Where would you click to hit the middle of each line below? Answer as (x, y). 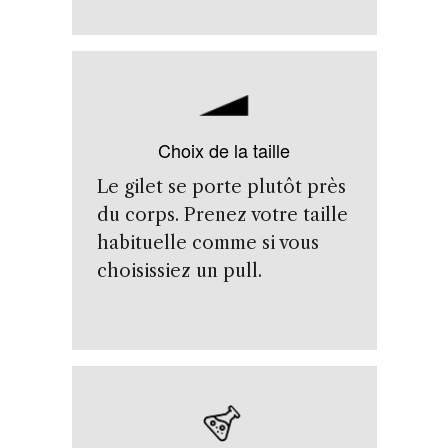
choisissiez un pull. (179, 270)
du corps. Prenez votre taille (222, 214)
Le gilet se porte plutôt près (221, 186)
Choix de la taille (224, 149)
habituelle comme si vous (207, 242)
